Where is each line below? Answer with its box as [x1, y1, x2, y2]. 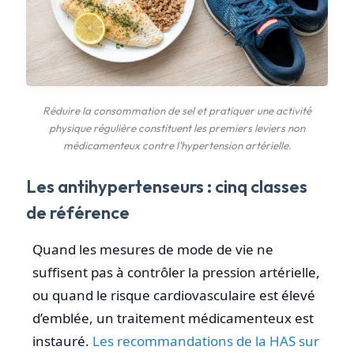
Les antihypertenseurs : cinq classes [26, 175, 307, 198]
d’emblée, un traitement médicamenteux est [32, 309, 314, 328]
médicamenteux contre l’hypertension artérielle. [62, 138, 292, 153]
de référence [26, 201, 130, 224]
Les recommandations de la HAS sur [92, 332, 319, 351]
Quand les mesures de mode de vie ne [32, 240, 273, 259]
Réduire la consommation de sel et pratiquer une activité [43, 104, 311, 119]
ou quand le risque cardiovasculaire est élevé [32, 286, 315, 305]
